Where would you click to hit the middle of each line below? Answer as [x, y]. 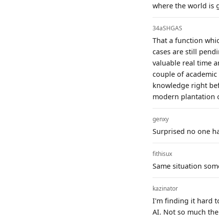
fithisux [162, 153]
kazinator [165, 188]
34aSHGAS [167, 28]
